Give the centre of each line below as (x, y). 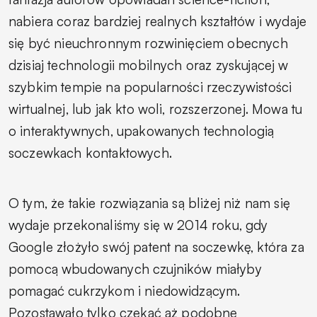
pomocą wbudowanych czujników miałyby (135, 269)
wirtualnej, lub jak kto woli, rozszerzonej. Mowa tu (156, 109)
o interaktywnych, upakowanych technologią (142, 131)
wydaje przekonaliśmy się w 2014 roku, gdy (138, 225)
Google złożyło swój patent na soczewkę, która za (156, 247)
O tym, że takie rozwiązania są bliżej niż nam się (149, 203)
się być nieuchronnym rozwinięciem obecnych (148, 43)
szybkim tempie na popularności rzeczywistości (150, 87)
